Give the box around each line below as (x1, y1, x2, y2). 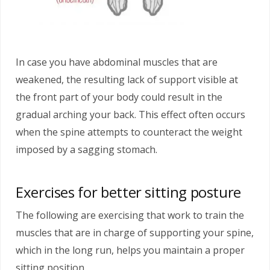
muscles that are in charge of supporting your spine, (16, 225, 254, 239)
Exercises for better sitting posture (16, 181, 242, 202)
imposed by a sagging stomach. (16, 142, 157, 156)
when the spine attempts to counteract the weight (16, 125, 242, 139)
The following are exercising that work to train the (16, 208, 244, 222)
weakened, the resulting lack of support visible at (16, 72, 238, 86)
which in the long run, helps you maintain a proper (16, 243, 245, 257)
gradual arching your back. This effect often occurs (16, 107, 245, 121)
